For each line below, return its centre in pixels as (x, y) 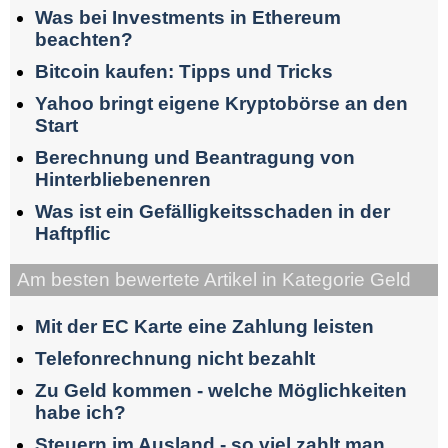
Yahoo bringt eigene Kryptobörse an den (221, 104)
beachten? (84, 40)
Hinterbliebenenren (123, 180)
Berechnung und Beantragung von (195, 158)
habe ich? (80, 412)
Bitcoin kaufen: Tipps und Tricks (184, 72)
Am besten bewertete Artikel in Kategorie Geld (214, 280)
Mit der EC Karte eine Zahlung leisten (204, 326)
